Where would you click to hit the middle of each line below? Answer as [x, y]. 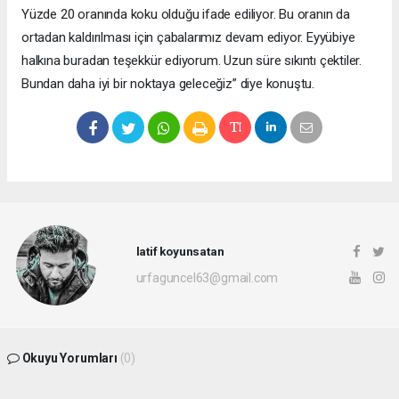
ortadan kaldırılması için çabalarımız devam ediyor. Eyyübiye [188, 37]
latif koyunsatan [180, 252]
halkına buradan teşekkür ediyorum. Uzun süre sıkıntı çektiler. [192, 60]
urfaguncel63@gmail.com [207, 278]
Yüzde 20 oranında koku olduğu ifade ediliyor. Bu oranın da [186, 14]
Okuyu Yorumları [69, 358]
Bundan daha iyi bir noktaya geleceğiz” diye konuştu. [168, 83]
